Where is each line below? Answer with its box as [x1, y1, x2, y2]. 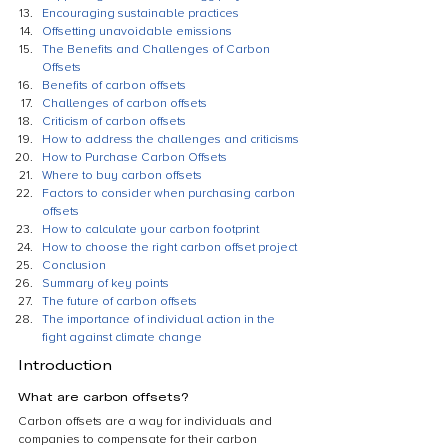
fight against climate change [42, 330, 202, 345]
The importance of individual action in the [42, 312, 278, 327]
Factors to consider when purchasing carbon [42, 186, 298, 201]
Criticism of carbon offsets [42, 114, 186, 129]
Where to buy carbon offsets [42, 168, 202, 183]
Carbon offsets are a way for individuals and [18, 414, 275, 429]
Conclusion [42, 258, 106, 273]
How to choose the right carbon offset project [42, 240, 297, 255]
